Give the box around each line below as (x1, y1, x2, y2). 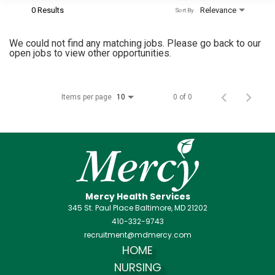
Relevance (200, 5, 236, 15)
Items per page (61, 92, 112, 101)
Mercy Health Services (85, 190, 190, 203)
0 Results (31, 5, 64, 15)
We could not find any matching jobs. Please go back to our (9, 37, 261, 49)
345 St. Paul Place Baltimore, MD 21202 (68, 202, 207, 213)
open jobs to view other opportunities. (9, 47, 171, 59)
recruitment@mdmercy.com (83, 229, 192, 240)
